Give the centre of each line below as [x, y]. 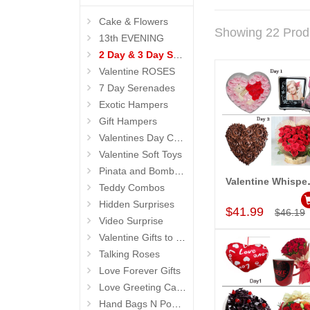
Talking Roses [129, 254]
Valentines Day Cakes [136, 138]
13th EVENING [131, 38]
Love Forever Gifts [140, 271]
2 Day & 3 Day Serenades [136, 55]
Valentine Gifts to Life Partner [137, 237]
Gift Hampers [128, 121]
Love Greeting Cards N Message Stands [138, 287]
